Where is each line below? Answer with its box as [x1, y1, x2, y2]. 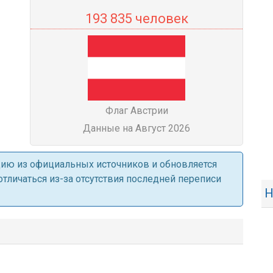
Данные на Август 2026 [83, 122, 190, 134]
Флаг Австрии [105, 105, 168, 116]
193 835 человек [85, 11, 188, 26]
